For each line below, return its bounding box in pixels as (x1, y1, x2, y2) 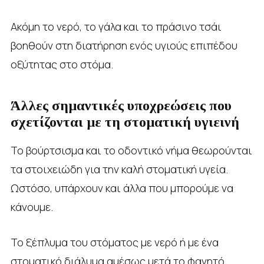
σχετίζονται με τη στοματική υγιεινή (10, 114, 239, 130)
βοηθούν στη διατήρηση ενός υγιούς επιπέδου (10, 38, 237, 52)
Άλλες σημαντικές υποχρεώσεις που (10, 97, 232, 113)
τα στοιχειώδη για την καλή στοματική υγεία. (10, 161, 228, 176)
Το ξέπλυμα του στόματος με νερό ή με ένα (10, 235, 219, 249)
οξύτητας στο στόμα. (10, 57, 113, 71)
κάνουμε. (10, 199, 53, 214)
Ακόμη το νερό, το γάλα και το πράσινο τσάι (10, 19, 222, 34)
